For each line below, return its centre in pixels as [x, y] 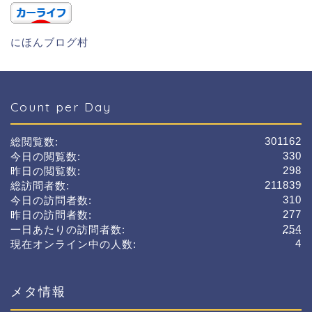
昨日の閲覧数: [46, 171]
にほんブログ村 [49, 42]
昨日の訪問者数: [51, 215]
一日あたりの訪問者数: [68, 230]
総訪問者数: [40, 186]
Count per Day [61, 107]
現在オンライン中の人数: [73, 244]
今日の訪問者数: [51, 201]
